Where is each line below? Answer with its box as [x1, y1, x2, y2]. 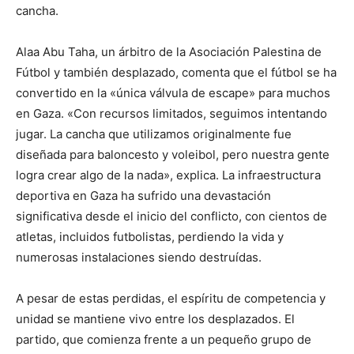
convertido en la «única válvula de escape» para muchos [16, 85, 330, 100]
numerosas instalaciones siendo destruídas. [16, 249, 262, 265]
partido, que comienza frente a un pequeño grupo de [16, 331, 311, 347]
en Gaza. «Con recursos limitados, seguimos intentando [16, 105, 327, 121]
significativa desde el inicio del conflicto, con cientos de [16, 208, 327, 224]
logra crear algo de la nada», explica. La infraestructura [16, 167, 321, 183]
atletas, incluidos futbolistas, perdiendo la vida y [16, 228, 284, 244]
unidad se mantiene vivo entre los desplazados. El [16, 311, 295, 326]
